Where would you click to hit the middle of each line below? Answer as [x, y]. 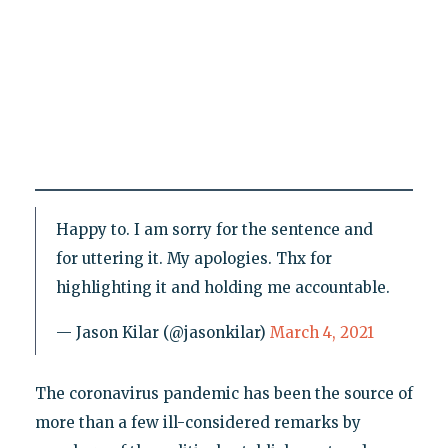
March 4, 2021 [321, 332]
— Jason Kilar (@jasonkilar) [162, 332]
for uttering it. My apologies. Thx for [193, 258]
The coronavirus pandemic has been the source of [223, 393]
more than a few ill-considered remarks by [197, 422]
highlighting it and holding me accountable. [222, 287]
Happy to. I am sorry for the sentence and [214, 229]
